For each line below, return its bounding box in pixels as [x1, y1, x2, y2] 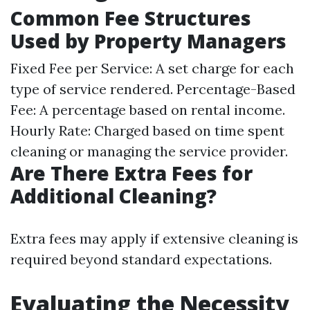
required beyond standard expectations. [10, 250, 272, 268]
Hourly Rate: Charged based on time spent [10, 122, 284, 139]
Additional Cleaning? [10, 183, 217, 209]
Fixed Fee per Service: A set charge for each [10, 60, 294, 77]
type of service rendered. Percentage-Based [10, 80, 295, 98]
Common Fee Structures [10, 5, 251, 31]
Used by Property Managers [10, 28, 286, 54]
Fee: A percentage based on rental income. [10, 101, 285, 118]
